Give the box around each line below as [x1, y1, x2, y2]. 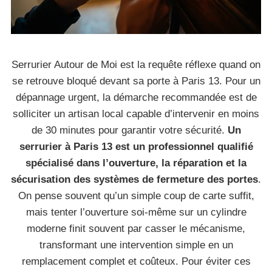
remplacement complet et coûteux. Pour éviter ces [21, 256, 251, 267]
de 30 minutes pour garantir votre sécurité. [31, 124, 228, 136]
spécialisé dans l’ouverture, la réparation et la [25, 157, 246, 169]
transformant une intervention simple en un [39, 239, 233, 251]
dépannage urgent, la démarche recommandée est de [15, 92, 257, 103]
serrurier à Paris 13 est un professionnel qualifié [19, 141, 253, 152]
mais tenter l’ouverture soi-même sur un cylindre [25, 206, 246, 218]
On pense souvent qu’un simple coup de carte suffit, [18, 190, 254, 202]
